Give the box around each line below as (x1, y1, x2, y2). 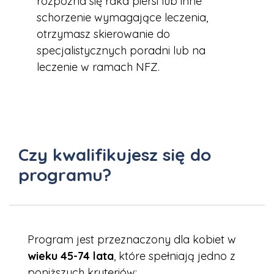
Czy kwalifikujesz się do (18, 144, 211, 166)
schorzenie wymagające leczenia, (37, 10, 208, 25)
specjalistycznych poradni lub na (37, 43, 206, 58)
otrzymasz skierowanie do (37, 27, 170, 42)
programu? (18, 164, 111, 186)
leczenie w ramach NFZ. (37, 60, 160, 75)
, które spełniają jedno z (114, 249, 235, 264)
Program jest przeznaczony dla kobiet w (28, 232, 236, 247)
